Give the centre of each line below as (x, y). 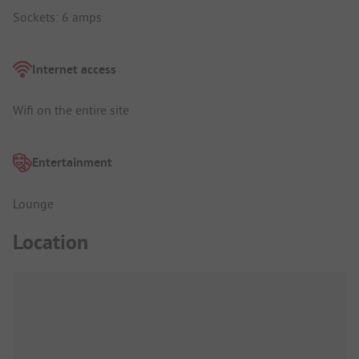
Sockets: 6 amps (57, 16)
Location (50, 242)
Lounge (33, 203)
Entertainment (72, 163)
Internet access (74, 69)
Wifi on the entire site (71, 110)
